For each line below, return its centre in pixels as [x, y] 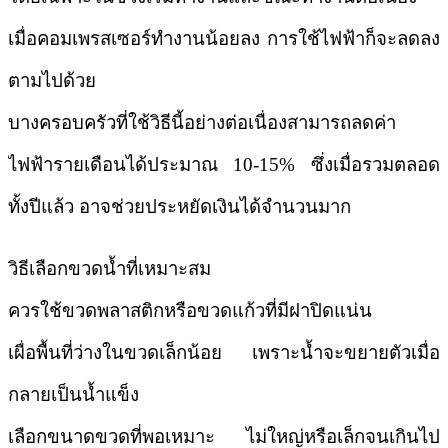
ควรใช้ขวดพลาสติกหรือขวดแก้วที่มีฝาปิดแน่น [190, 310]
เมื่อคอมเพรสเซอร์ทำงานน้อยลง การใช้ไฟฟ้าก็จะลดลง [224, 38]
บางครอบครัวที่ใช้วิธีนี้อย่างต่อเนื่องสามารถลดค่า [202, 122]
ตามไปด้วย [52, 80]
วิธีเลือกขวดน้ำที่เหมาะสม [109, 268]
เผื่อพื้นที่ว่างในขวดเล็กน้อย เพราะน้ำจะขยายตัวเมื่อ [224, 352]
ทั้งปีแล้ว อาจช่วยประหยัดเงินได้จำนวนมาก [179, 206]
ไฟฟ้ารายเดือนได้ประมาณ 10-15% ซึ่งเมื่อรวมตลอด [224, 164]
